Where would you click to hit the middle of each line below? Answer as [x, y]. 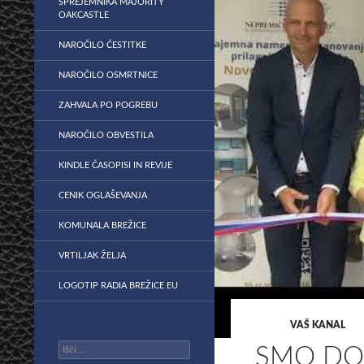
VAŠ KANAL [318, 325]
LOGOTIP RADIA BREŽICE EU [118, 286]
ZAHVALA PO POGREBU [108, 105]
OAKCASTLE [84, 15]
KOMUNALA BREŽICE [102, 225]
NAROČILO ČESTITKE [102, 45]
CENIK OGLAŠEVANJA [103, 195]
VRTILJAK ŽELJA [92, 256]
